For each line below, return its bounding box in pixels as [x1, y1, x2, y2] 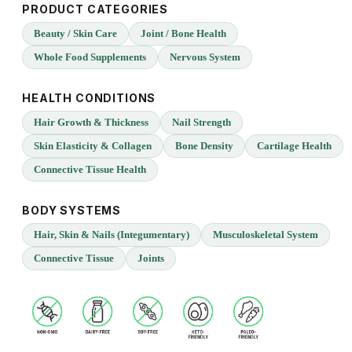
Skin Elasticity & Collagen [34, 140, 152, 152]
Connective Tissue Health [34, 163, 146, 176]
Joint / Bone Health [141, 27, 226, 40]
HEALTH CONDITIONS [22, 91, 156, 105]
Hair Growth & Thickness [34, 116, 148, 129]
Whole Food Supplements [34, 51, 146, 64]
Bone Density [175, 140, 233, 152]
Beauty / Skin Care [34, 27, 117, 40]
